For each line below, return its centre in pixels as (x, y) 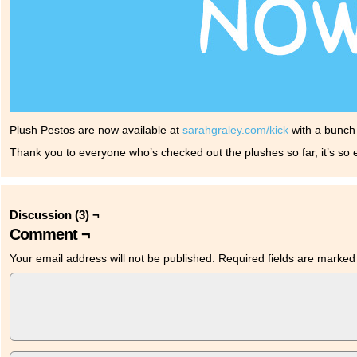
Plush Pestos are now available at (96, 130)
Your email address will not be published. (112, 258)
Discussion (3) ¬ (55, 215)
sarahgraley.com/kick (235, 130)
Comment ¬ (50, 234)
